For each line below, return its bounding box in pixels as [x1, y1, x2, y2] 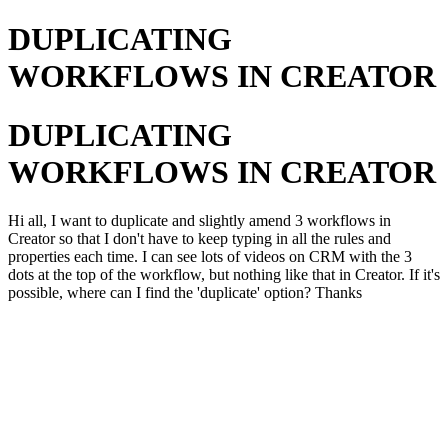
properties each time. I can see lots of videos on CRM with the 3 [8, 248, 412, 266]
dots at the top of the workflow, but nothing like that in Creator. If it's [8, 266, 440, 284]
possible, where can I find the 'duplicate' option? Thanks [8, 284, 362, 302]
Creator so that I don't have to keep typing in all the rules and [8, 230, 391, 248]
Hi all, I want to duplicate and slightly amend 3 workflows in [8, 212, 391, 230]
